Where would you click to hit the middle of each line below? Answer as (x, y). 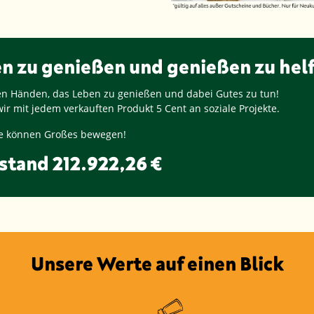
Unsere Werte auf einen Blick (157, 263)
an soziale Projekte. (233, 108)
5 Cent (171, 108)
